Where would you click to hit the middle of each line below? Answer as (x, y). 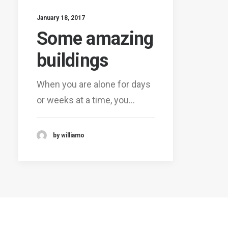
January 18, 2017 (61, 18)
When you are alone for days (94, 84)
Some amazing (95, 38)
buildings (73, 60)
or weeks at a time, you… (86, 100)
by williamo (69, 135)
